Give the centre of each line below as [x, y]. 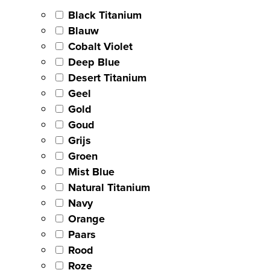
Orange [86, 218]
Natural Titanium [109, 187]
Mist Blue [91, 171]
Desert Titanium [107, 77]
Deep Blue [94, 62]
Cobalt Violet [100, 46]
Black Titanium [105, 15]
